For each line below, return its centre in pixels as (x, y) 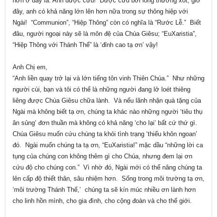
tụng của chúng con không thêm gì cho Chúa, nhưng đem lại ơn (102, 156)
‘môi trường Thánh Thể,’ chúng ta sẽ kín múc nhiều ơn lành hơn (104, 190)
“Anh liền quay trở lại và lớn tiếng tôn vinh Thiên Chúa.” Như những (108, 78)
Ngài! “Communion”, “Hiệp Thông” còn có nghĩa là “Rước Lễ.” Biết (107, 23)
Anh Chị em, (30, 67)
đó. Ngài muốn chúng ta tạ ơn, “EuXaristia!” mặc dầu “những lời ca (108, 145)
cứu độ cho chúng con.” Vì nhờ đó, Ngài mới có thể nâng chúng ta (107, 168)
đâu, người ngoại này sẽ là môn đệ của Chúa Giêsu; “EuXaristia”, (105, 34)
